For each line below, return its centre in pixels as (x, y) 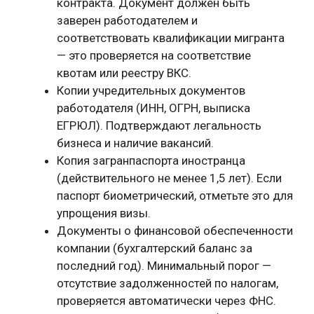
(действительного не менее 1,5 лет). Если (169, 178)
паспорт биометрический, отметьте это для (175, 195)
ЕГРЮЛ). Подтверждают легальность (159, 125)
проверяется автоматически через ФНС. (166, 300)
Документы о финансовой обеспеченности (175, 230)
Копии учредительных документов (151, 90)
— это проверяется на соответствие (154, 55)
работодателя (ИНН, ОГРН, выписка (153, 108)
